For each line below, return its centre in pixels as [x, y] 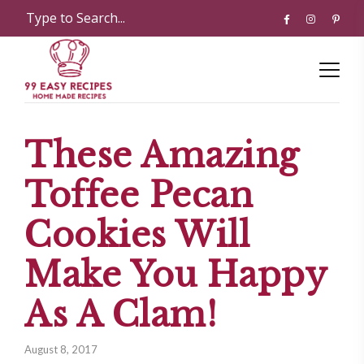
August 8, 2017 [61, 349]
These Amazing [162, 156]
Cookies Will [137, 235]
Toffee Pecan [139, 195]
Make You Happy [175, 275]
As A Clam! [121, 315]
